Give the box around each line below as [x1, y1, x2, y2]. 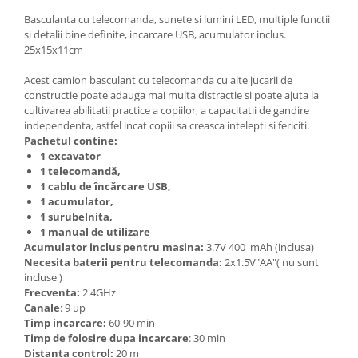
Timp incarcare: [24, 315, 106, 330]
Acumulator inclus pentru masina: [24, 239, 204, 254]
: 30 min [189, 330, 225, 345]
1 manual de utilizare [40, 224, 150, 239]
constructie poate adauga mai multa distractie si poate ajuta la [24, 87, 319, 102]
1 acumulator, [40, 193, 113, 209]
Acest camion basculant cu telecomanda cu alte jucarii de [24, 72, 292, 87]
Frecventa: [24, 284, 80, 300]
